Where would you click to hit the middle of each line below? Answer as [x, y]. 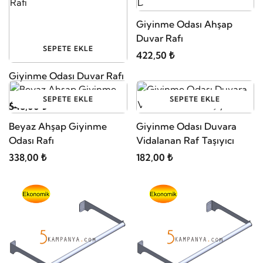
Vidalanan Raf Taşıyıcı [185, 140]
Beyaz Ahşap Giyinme [58, 126]
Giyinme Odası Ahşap [184, 24]
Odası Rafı [31, 140]
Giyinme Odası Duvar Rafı [66, 75]
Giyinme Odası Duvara [186, 126]
